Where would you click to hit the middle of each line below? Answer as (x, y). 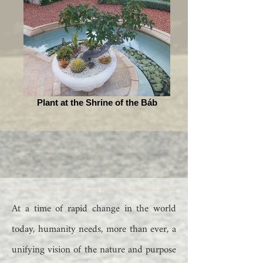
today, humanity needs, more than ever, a (94, 229)
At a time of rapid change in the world (94, 209)
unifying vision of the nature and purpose (94, 250)
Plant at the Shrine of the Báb (97, 102)
